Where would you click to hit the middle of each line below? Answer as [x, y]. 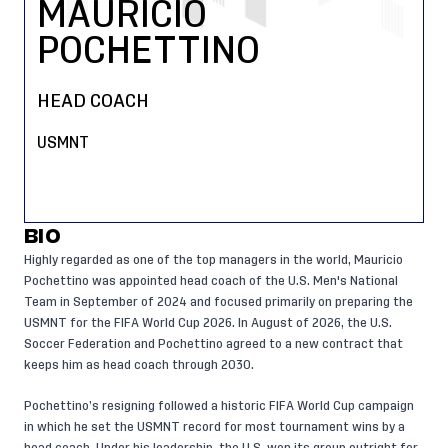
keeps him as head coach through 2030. [139, 365]
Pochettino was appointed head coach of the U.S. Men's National [211, 281]
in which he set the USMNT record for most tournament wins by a [214, 427]
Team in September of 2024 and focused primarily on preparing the [218, 302]
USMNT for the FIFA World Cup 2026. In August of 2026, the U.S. [208, 323]
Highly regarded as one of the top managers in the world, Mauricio [213, 260]
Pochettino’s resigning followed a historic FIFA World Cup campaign [219, 406]
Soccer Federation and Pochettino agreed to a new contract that [213, 344]
